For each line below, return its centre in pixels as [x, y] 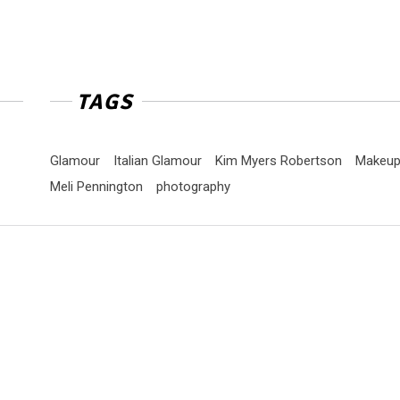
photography [193, 187]
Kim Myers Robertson [278, 161]
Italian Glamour [157, 161]
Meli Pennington [96, 187]
